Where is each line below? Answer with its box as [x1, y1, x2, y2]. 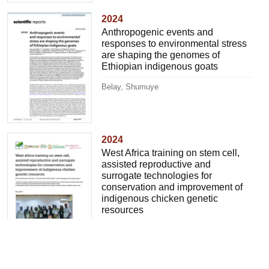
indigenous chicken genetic [101, 193, 219, 204]
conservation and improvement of [101, 181, 243, 192]
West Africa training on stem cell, [101, 147, 240, 158]
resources [101, 204, 144, 215]
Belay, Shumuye [101, 82, 159, 91]
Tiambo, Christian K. [101, 225, 174, 235]
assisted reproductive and [101, 159, 211, 169]
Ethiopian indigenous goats [101, 61, 219, 71]
